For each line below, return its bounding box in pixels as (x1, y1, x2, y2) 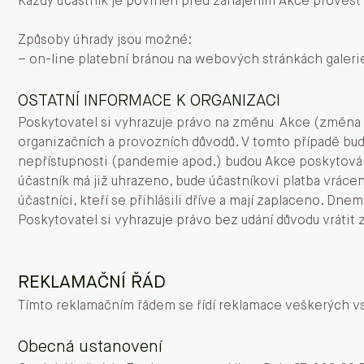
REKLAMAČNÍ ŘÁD (18, 274, 166, 292)
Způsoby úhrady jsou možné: (18, 34, 192, 47)
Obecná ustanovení (18, 339, 162, 356)
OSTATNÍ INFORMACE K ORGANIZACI (18, 93, 280, 110)
